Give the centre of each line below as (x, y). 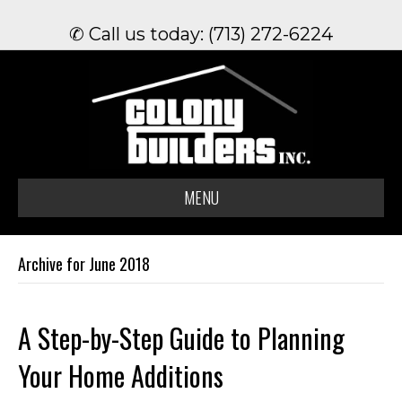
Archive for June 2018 (84, 264)
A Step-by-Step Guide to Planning (181, 338)
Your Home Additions (121, 376)
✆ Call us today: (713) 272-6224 (201, 34)
